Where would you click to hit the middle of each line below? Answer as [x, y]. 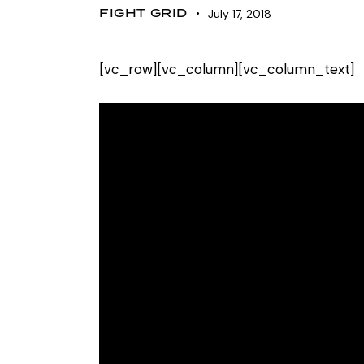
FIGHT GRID [143, 13]
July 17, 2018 [239, 13]
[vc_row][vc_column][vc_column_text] [227, 69]
